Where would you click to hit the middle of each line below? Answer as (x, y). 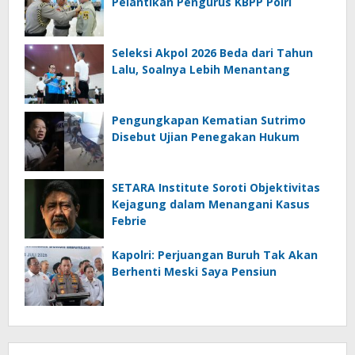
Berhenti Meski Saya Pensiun (194, 271)
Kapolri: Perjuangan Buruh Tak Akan (215, 255)
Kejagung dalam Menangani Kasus (211, 204)
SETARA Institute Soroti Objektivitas (216, 187)
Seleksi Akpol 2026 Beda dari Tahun (212, 53)
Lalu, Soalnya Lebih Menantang (201, 69)
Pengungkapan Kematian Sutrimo (209, 120)
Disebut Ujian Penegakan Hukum (206, 137)
